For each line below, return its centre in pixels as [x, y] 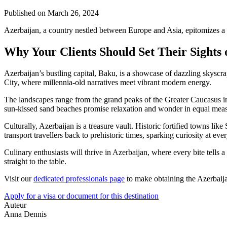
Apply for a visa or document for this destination [81, 196]
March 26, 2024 [73, 13]
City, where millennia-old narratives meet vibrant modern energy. [108, 83]
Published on [26, 13]
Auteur [15, 205]
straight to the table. [35, 162]
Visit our [19, 179]
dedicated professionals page [79, 179]
